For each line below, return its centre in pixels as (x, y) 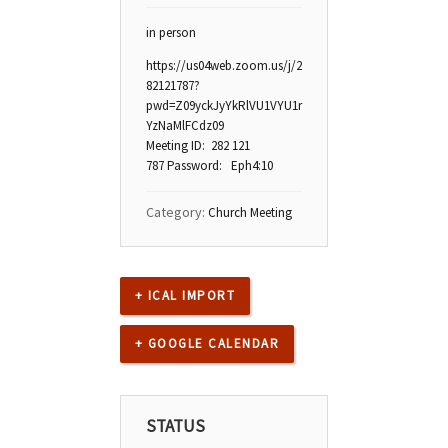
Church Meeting (249, 212)
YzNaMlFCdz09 (184, 125)
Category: (176, 211)
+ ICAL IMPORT (185, 295)
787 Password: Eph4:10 (209, 165)
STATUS (175, 425)
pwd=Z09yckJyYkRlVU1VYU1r (223, 105)
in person (170, 32)
